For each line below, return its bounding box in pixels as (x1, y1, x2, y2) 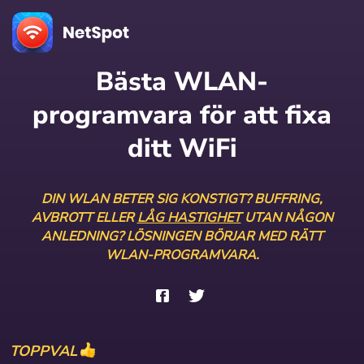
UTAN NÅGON (240, 209, 333, 227)
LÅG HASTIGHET (136, 209, 241, 227)
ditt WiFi (127, 131, 237, 166)
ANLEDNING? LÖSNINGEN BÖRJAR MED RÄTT (41, 227, 323, 245)
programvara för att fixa (32, 97, 331, 132)
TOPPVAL (10, 341, 77, 361)
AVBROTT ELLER (31, 209, 137, 227)
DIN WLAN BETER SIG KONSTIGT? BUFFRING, (41, 190, 323, 208)
